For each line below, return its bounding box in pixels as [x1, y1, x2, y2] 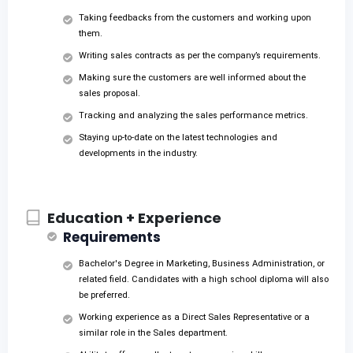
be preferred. [79, 290, 130, 301]
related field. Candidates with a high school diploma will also [79, 274, 329, 285]
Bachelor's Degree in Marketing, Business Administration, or [79, 258, 325, 269]
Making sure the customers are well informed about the [79, 72, 306, 84]
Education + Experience [47, 208, 221, 229]
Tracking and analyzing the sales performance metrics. [79, 110, 308, 121]
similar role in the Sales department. [79, 328, 228, 339]
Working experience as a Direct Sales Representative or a [79, 312, 310, 323]
